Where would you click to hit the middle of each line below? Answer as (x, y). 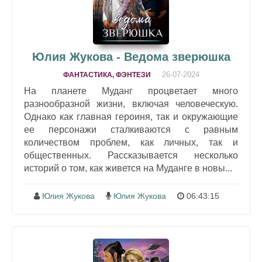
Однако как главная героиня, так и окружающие (131, 117)
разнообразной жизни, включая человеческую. (131, 104)
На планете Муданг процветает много (131, 91)
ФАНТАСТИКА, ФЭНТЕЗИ (107, 75)
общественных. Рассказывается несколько (131, 156)
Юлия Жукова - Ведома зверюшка (131, 57)
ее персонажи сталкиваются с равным (131, 130)
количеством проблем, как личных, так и (131, 143)
